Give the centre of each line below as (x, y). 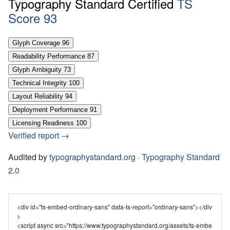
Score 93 (33, 18)
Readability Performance (49, 56)
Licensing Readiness (43, 123)
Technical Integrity (40, 83)
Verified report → (39, 136)
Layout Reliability (38, 97)
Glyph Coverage (36, 43)
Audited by (29, 157)
